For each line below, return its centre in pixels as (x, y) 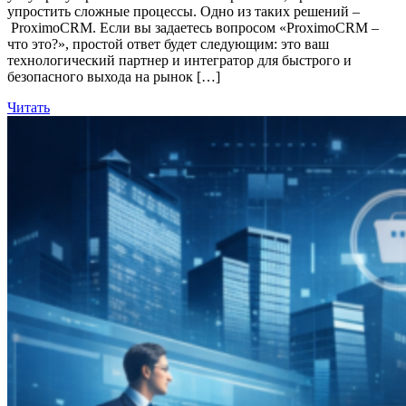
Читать (29, 108)
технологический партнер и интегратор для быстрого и (179, 61)
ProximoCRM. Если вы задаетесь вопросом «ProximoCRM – (193, 28)
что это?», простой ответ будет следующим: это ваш (168, 44)
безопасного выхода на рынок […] (114, 77)
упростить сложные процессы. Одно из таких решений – (184, 12)
